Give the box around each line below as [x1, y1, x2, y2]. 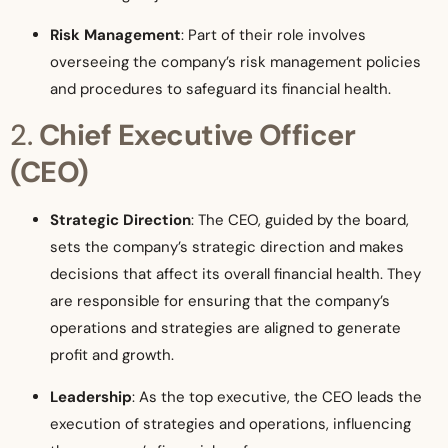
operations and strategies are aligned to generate [50, 318, 401, 339]
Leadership [50, 386, 132, 407]
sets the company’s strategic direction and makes [50, 237, 404, 258]
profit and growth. [50, 345, 174, 366]
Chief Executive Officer [38, 116, 355, 155]
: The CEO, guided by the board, [191, 210, 409, 231]
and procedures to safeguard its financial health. [50, 79, 391, 100]
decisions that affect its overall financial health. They [50, 264, 421, 285]
